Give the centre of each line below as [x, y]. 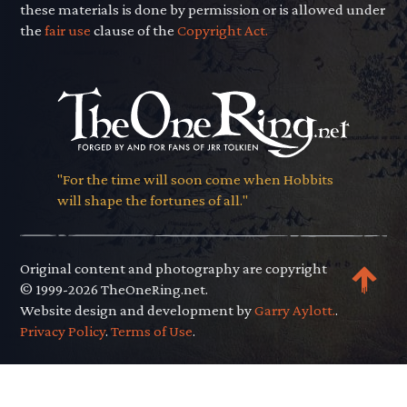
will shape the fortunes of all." [152, 201]
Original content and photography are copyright [174, 268]
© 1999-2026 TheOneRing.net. [114, 289]
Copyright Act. [223, 31]
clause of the [134, 31]
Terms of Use [152, 331]
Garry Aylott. [295, 310]
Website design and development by [138, 310]
